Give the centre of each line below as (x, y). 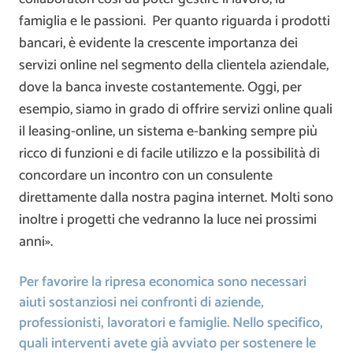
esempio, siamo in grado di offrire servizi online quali (176, 110)
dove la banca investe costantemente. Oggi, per (160, 88)
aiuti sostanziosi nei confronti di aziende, (141, 303)
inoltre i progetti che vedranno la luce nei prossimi (168, 220)
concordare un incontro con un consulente (146, 176)
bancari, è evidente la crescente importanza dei (158, 44)
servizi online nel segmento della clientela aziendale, (174, 66)
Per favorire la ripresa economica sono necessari (163, 282)
